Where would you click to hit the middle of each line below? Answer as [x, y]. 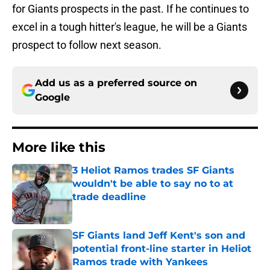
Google [52, 98]
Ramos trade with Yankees [140, 262]
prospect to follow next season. [87, 45]
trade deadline [109, 197]
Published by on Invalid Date [124, 209]
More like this [59, 148]
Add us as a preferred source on [116, 83]
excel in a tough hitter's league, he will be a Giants [130, 27]
